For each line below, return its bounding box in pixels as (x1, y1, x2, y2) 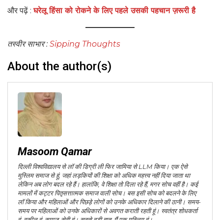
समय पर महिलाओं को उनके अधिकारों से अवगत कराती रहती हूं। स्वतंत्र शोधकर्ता (18, 207, 197, 215)
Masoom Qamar (18, 145, 92, 158)
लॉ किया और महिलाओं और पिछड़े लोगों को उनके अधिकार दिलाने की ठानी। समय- (18, 198, 201, 206)
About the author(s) (7, 59, 111, 74)
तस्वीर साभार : (7, 39, 50, 49)
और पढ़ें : (7, 6, 33, 16)
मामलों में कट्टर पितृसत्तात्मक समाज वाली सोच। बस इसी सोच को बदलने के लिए (18, 189, 196, 197)
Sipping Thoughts (50, 39, 120, 49)
